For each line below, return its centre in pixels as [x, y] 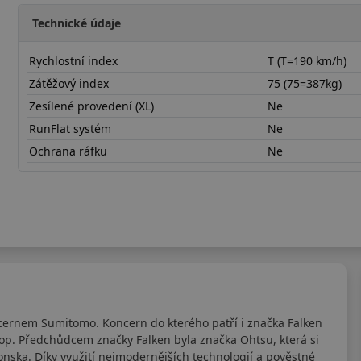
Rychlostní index [74, 60]
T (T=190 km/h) [307, 60]
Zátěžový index [69, 83]
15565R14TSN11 [61, 191]
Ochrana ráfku [68, 151]
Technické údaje [77, 23]
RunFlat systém [71, 128]
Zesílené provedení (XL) [92, 106]
